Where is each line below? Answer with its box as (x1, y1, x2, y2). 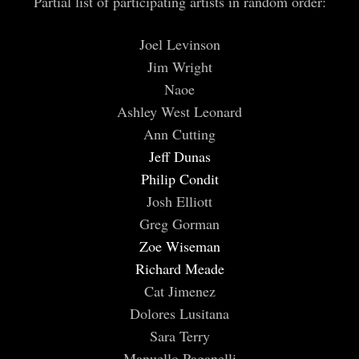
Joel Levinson (139, 34, 220, 54)
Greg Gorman (139, 213, 220, 233)
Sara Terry (149, 325, 210, 345)
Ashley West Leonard (117, 101, 242, 121)
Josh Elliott (147, 191, 212, 211)
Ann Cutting (143, 123, 216, 143)
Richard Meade (135, 258, 224, 278)
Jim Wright (147, 56, 212, 76)
